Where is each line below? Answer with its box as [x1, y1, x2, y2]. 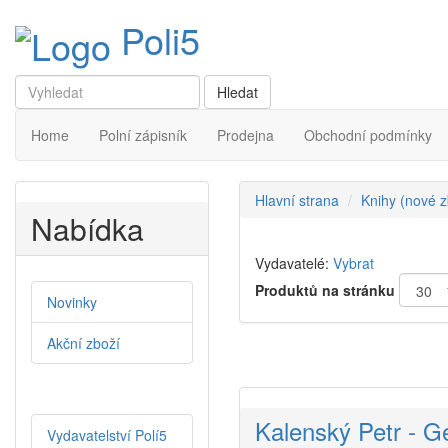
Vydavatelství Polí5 [47, 425, 167, 446]
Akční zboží [47, 333, 120, 354]
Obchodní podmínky [304, 125, 432, 146]
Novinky [47, 292, 97, 313]
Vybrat [333, 253, 374, 274]
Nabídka [31, 207, 144, 251]
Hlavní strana [255, 190, 339, 211]
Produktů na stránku [255, 280, 395, 301]
